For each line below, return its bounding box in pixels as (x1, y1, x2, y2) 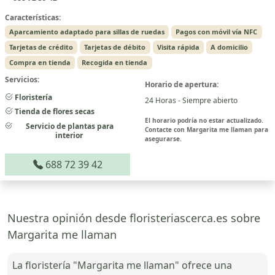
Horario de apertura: (145, 79, 219, 90)
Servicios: (5, 74, 39, 85)
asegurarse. (145, 134, 182, 143)
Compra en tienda (9, 57, 71, 67)
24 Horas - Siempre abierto (145, 95, 238, 106)
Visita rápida (157, 42, 199, 52)
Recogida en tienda (82, 57, 148, 67)
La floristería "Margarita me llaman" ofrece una (12, 258, 232, 272)
